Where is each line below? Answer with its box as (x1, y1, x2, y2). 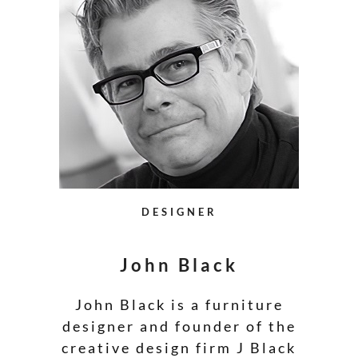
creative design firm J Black (62, 338, 296, 356)
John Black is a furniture (74, 295, 284, 313)
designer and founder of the (62, 316, 296, 335)
